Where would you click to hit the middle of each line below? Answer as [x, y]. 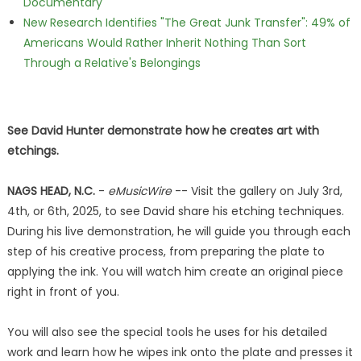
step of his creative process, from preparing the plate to [166, 251]
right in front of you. [63, 292]
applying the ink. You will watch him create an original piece [175, 272]
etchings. [33, 151]
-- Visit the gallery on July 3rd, [257, 191]
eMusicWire [139, 191]
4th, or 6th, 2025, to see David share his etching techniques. [175, 211]
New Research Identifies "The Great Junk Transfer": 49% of [187, 23]
